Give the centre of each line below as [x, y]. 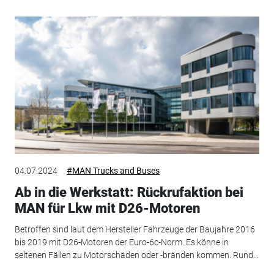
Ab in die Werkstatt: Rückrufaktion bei [129, 193]
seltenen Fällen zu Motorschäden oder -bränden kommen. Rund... [136, 255]
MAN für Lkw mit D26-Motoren [107, 209]
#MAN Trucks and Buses [113, 171]
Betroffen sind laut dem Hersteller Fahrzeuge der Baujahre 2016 [135, 229]
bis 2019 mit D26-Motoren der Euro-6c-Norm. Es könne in [121, 242]
